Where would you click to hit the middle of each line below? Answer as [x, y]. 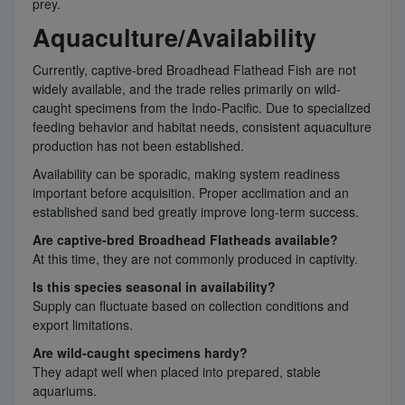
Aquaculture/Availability [174, 38]
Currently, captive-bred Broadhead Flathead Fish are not [194, 70]
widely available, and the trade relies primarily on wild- [187, 89]
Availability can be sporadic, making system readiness [186, 174]
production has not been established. [138, 146]
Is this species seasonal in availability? [154, 287]
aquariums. [65, 391]
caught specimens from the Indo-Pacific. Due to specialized [202, 108]
